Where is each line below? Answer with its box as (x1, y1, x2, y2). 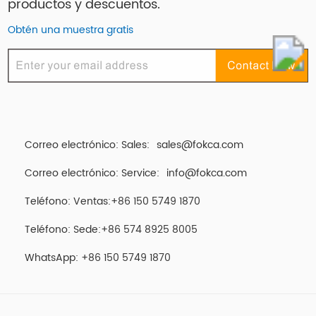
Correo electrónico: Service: (25, 169, 160, 179)
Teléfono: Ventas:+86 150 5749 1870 (25, 197, 201, 207)
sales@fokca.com (157, 140, 244, 151)
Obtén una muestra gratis (8, 25, 134, 35)
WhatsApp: (25, 253, 82, 264)
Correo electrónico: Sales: (25, 140, 150, 151)
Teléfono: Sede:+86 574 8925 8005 (25, 225, 198, 236)
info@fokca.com (166, 169, 248, 179)
